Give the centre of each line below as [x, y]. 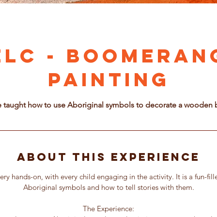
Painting [108, 79]
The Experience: [108, 209]
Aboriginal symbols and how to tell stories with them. [108, 187]
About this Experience [108, 157]
